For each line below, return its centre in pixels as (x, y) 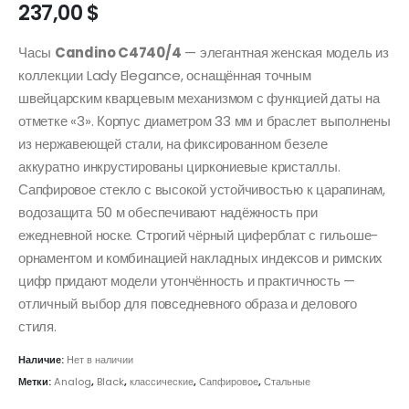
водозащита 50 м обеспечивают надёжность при (168, 212)
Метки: (36, 382)
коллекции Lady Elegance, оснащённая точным (165, 75)
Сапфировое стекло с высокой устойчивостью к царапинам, (202, 189)
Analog (73, 382)
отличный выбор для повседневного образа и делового (188, 303)
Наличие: (42, 359)
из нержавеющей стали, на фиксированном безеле (173, 143)
